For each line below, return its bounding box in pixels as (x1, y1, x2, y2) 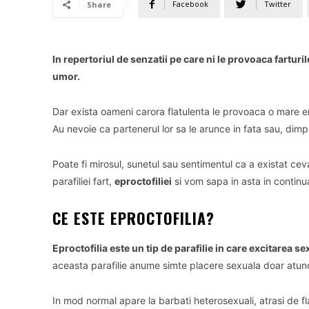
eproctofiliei (114, 175, 172, 187)
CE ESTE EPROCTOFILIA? (52, 207, 215, 229)
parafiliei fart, (52, 175, 114, 187)
